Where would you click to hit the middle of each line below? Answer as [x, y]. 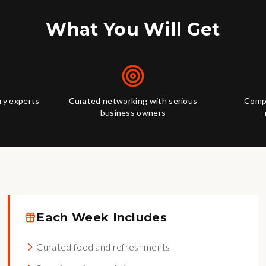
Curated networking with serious [133, 101]
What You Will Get [133, 29]
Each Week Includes [102, 217]
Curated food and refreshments [103, 247]
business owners [133, 113]
